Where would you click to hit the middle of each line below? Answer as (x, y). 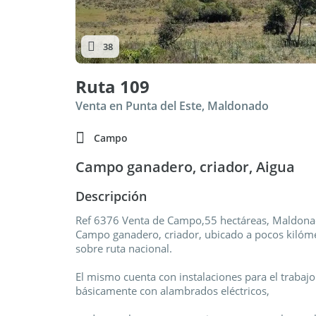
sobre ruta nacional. (124, 248)
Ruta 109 (113, 86)
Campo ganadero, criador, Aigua (185, 167)
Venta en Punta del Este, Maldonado (172, 106)
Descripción (111, 196)
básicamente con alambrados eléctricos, (172, 291)
